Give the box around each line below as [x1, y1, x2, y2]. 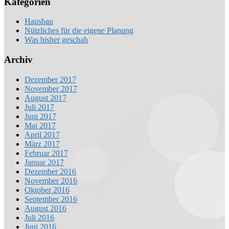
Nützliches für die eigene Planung [25, 26, 133, 35]
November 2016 [25, 176, 77, 185]
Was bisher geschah [25, 35, 88, 44]
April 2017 [25, 130, 60, 139]
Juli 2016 [25, 213, 54, 222]
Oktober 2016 [25, 185, 70, 194]
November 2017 [25, 84, 77, 93]
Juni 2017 [25, 111, 56, 121]
